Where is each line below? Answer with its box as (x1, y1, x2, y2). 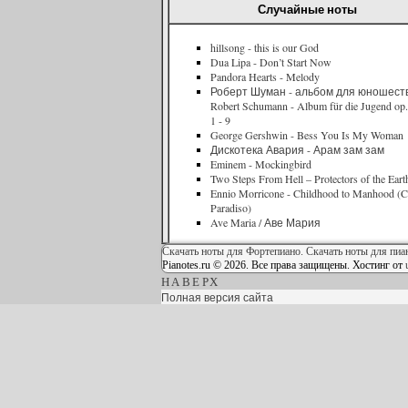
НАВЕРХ (161, 273, 220, 290)
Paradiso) (210, 199, 251, 215)
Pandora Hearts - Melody (210, 68, 320, 84)
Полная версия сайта (161, 290, 273, 304)
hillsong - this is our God (210, 39, 319, 55)
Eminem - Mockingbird (210, 156, 311, 171)
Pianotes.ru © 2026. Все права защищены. (162, 259, 350, 271)
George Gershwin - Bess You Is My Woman (210, 127, 403, 142)
